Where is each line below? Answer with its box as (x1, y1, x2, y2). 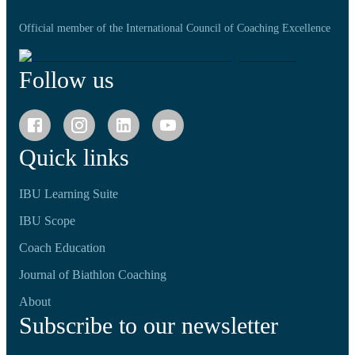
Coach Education (19, 241, 105, 254)
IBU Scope (19, 214, 75, 227)
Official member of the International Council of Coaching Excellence (19, 22, 330, 34)
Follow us (19, 67, 114, 93)
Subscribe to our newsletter (19, 312, 278, 338)
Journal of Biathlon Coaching (19, 268, 166, 281)
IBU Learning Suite (19, 187, 118, 200)
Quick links (19, 144, 129, 170)
